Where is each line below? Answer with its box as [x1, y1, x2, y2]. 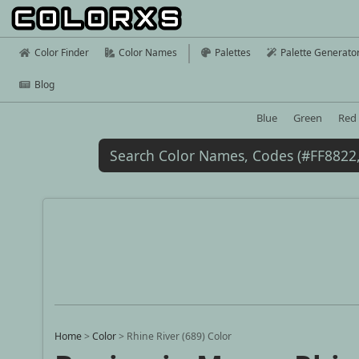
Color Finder [34, 46, 89, 59]
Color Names [119, 46, 177, 59]
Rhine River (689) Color [127, 329, 232, 344]
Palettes [215, 46, 251, 59]
